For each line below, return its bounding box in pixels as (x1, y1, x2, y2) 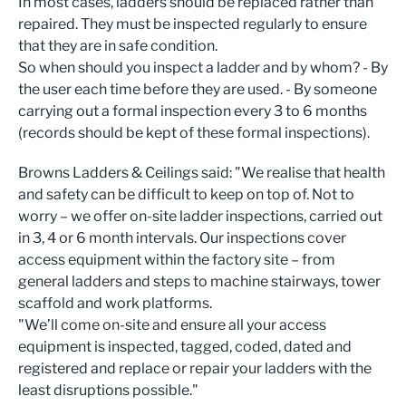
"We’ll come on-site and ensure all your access (18, 316, 326, 333)
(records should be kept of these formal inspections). (18, 124, 370, 141)
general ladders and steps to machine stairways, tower (18, 273, 381, 290)
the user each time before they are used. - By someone (18, 81, 377, 98)
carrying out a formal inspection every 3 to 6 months (18, 102, 367, 120)
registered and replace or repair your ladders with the (18, 360, 372, 377)
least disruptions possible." (18, 382, 204, 399)
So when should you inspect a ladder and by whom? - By (18, 59, 388, 76)
